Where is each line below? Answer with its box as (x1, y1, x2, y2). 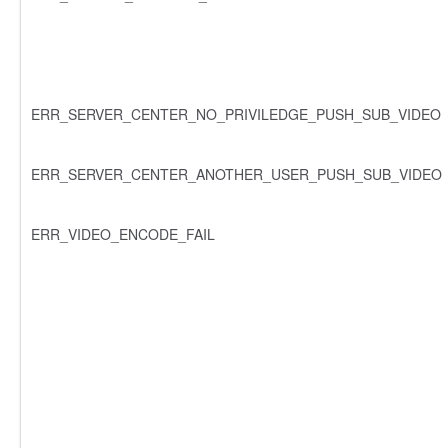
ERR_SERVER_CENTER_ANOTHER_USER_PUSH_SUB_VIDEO (31, 163, 442, 184)
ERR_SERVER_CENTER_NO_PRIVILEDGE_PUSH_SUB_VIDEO (31, 103, 441, 124)
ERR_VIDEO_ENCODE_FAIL (31, 223, 215, 244)
